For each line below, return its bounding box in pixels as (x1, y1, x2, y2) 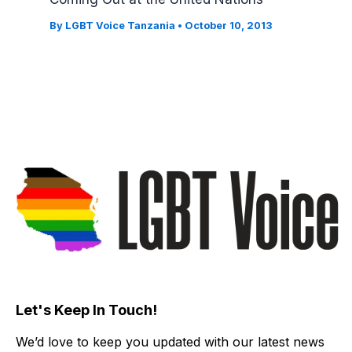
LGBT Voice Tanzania (65, 20, 178, 32)
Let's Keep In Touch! (16, 302, 157, 319)
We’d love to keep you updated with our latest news (16, 333, 324, 350)
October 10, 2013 (185, 20, 273, 32)
